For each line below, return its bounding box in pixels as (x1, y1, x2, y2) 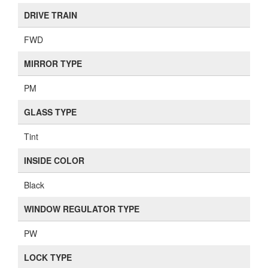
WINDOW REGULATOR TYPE (24, 203, 139, 215)
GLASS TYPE (24, 106, 77, 118)
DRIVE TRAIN (24, 9, 77, 21)
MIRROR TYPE (24, 57, 82, 69)
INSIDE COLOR (24, 154, 84, 166)
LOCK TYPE (24, 251, 72, 263)
